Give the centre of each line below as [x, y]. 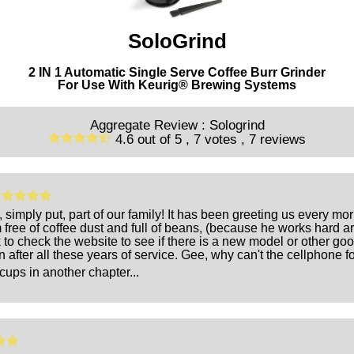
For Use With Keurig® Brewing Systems [177, 85]
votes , [227, 139]
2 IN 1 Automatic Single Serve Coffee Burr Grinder [177, 72]
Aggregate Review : [147, 124]
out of [154, 139]
